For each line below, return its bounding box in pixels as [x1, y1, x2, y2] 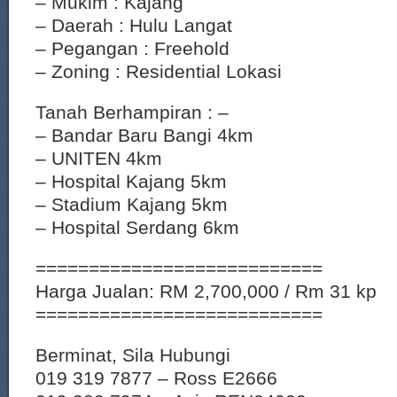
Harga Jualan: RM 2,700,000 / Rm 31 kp [35, 281, 377, 301]
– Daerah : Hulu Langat [35, 15, 232, 35]
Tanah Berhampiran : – [35, 102, 229, 122]
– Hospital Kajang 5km [35, 171, 227, 191]
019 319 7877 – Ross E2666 [35, 368, 277, 388]
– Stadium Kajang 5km [35, 194, 228, 214]
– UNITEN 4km [35, 148, 162, 168]
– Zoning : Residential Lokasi [35, 61, 282, 82]
